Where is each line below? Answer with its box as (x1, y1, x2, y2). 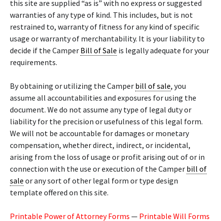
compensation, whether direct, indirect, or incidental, (10, 140, 190, 150)
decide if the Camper (10, 45, 80, 55)
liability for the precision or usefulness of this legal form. (10, 116, 203, 126)
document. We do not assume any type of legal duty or (10, 105, 191, 114)
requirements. (10, 57, 57, 67)
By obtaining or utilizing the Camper (10, 81, 135, 91)
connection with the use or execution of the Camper (10, 164, 186, 174)
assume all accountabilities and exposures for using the (10, 93, 196, 103)
